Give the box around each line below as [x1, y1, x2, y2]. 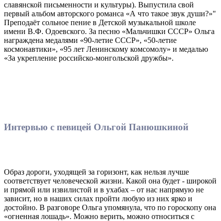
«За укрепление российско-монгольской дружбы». [4, 53, 174, 62]
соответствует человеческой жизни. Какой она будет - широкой [4, 176, 217, 185]
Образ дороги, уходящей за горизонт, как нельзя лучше [4, 167, 189, 176]
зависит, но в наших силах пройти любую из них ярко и [4, 194, 192, 203]
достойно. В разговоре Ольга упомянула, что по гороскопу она [4, 203, 216, 212]
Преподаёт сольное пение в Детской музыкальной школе [4, 18, 196, 27]
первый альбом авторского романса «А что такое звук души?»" [4, 9, 216, 18]
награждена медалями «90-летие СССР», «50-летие [4, 36, 177, 44]
